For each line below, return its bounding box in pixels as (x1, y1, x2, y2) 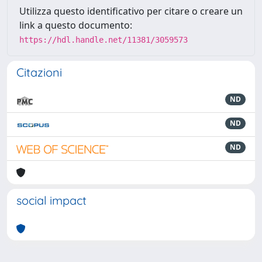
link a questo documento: (19, 18, 132, 32)
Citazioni (16, 64, 62, 80)
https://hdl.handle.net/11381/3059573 (19, 35, 188, 44)
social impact (16, 192, 87, 208)
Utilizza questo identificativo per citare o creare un (19, 4, 243, 18)
